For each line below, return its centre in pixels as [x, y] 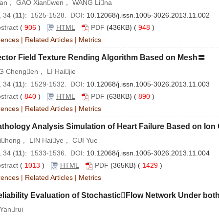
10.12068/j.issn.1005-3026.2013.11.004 [148, 153]
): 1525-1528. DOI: [55, 15]
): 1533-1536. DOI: [55, 153]
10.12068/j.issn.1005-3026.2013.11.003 [148, 84]
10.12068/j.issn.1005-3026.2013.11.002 [148, 15]
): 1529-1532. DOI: [55, 84]
